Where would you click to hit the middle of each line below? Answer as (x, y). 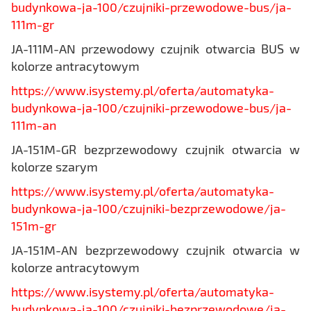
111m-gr (33, 24)
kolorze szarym (54, 166)
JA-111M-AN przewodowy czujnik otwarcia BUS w (155, 48)
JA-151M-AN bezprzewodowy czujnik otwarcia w (155, 250)
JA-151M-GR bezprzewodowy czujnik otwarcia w (155, 149)
